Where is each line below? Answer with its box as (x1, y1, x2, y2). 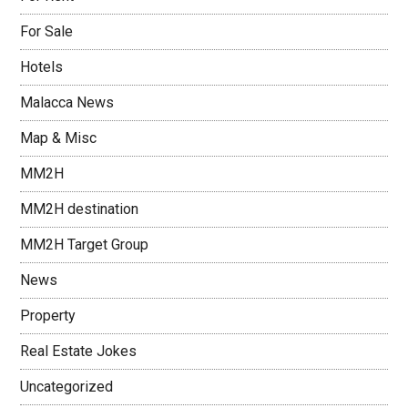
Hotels (20, 58, 64, 76)
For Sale (20, 23, 74, 40)
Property (20, 307, 76, 324)
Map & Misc (20, 129, 97, 147)
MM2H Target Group (20, 236, 149, 253)
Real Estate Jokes (20, 342, 138, 360)
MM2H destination (20, 200, 139, 218)
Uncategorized (20, 378, 114, 395)
